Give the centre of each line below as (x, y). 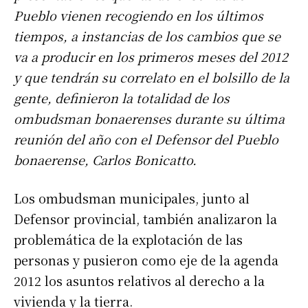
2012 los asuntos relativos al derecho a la (139, 281)
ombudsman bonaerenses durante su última (149, 119)
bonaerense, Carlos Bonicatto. (105, 160)
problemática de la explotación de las (128, 240)
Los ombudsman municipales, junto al (132, 198)
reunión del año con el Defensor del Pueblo (146, 139)
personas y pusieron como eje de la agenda (146, 260)
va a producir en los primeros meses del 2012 (151, 57)
